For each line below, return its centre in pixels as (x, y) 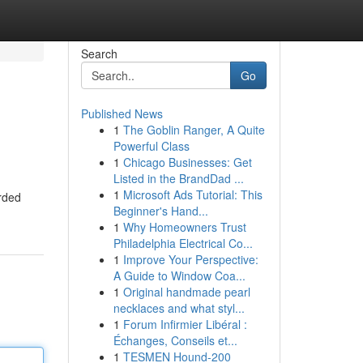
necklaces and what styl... (179, 308)
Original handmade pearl (186, 292)
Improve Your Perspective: (190, 259)
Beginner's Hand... (160, 211)
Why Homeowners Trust (184, 227)
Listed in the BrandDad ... (178, 178)
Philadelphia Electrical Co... (183, 243)
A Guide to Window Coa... (179, 275)
